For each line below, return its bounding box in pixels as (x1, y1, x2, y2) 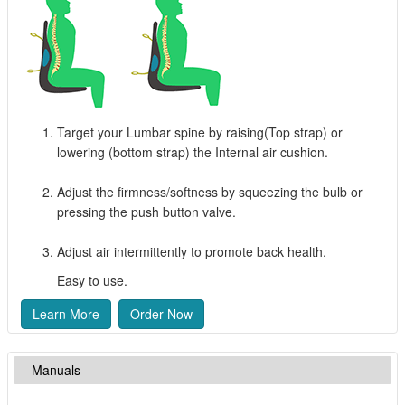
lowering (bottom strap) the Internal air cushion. (57, 142, 328, 161)
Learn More (33, 304, 99, 323)
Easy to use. (21, 270, 127, 289)
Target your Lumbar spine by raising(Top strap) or (57, 122, 343, 141)
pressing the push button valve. (57, 202, 236, 221)
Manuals (32, 360, 80, 379)
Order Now (130, 304, 193, 323)
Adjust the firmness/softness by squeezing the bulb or (57, 182, 363, 201)
